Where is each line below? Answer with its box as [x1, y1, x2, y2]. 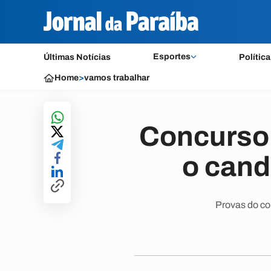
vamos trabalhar [84, 73, 149, 82]
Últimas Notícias [44, 53, 111, 62]
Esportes [152, 52, 191, 61]
